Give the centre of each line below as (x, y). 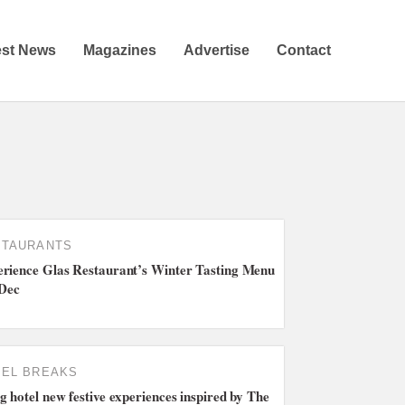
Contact (303, 50)
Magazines (119, 50)
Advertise (216, 50)
